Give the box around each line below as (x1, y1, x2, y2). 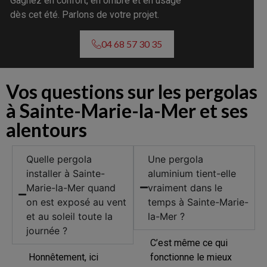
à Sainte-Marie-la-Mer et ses (6, 98, 248, 122)
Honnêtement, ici (29, 251, 99, 263)
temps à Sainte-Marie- (148, 195, 249, 208)
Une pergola (148, 153, 203, 165)
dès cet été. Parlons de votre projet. (10, 8, 160, 20)
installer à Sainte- (26, 167, 105, 179)
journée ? (26, 224, 67, 237)
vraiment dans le (148, 181, 222, 194)
